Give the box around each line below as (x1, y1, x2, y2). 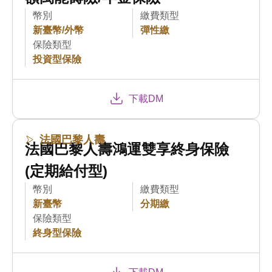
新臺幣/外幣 (33, 24, 84, 35)
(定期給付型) (25, 163, 108, 180)
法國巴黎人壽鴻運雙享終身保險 (25, 141, 229, 158)
